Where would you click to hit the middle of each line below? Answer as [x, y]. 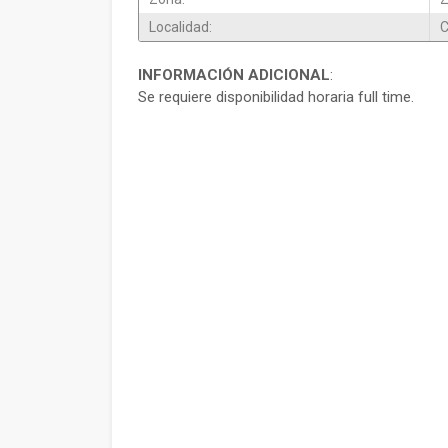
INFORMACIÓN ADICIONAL [234, 75]
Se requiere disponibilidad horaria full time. [276, 97]
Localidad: [180, 27]
